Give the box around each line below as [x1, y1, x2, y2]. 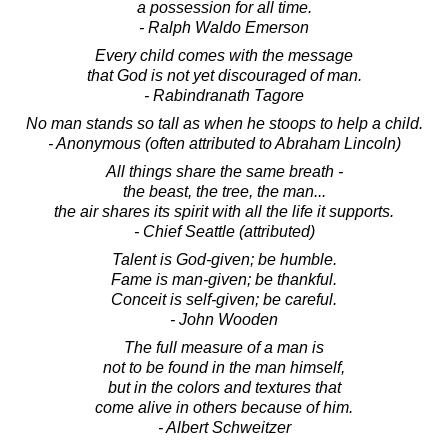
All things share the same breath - [105, 162, 343, 180]
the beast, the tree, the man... [122, 182, 326, 200]
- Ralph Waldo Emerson [139, 18, 309, 36]
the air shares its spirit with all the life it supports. [54, 202, 394, 220]
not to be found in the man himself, [103, 358, 345, 376]
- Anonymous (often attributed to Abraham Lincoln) [47, 134, 401, 152]
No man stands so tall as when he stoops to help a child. [25, 114, 423, 132]
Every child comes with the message [95, 46, 353, 64]
